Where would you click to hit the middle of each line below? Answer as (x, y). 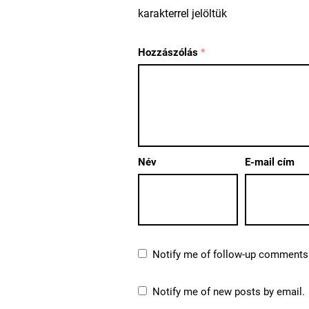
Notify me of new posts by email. (228, 291)
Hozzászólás (169, 52)
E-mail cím (270, 162)
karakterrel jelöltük (182, 13)
